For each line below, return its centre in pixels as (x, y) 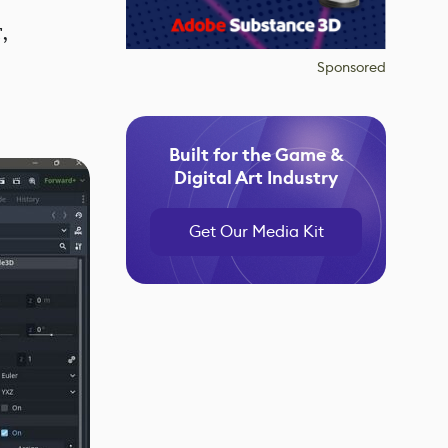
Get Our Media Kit (256, 231)
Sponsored (351, 67)
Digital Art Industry (256, 178)
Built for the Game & (256, 155)
